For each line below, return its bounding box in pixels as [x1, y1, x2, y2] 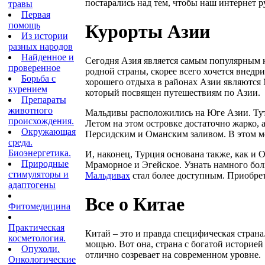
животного [8, 105, 53, 115]
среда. [8, 137, 33, 147]
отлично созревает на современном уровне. [85, 249, 261, 260]
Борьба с [21, 73, 56, 83]
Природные [21, 159, 69, 169]
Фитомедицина [8, 201, 70, 211]
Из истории [21, 31, 68, 41]
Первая [21, 9, 50, 20]
